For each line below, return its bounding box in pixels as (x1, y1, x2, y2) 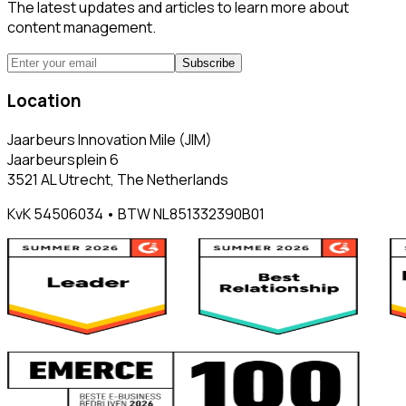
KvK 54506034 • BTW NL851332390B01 (7, 203, 265, 224)
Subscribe (182, 55, 235, 70)
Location (7, 89, 82, 113)
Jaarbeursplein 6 (7, 149, 119, 169)
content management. (7, 16, 156, 37)
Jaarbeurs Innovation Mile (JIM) (7, 129, 212, 150)
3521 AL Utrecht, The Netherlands (7, 169, 228, 189)
